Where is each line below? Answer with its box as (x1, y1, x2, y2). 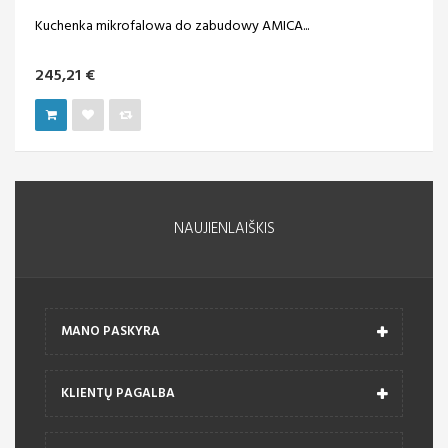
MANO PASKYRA (61, 321, 160, 343)
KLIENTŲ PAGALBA (61, 383, 175, 405)
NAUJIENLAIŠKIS (173, 217, 275, 242)
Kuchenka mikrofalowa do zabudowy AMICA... (35, 15, 309, 39)
